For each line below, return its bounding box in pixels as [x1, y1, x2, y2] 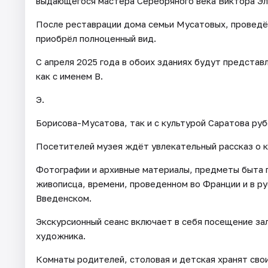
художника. [36, 230, 86, 242]
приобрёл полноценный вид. [36, 33, 156, 44]
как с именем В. [36, 71, 103, 82]
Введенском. [36, 193, 92, 204]
